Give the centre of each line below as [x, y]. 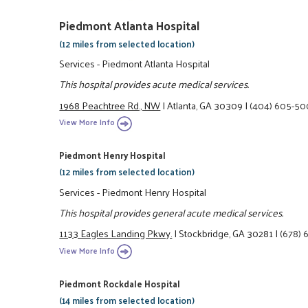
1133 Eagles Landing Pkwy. [116, 233]
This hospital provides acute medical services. [154, 84]
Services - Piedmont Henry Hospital [133, 191]
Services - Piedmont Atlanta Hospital [135, 64]
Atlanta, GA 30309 [205, 105]
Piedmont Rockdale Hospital [120, 283]
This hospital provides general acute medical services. [172, 212]
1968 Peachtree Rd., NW [110, 105]
